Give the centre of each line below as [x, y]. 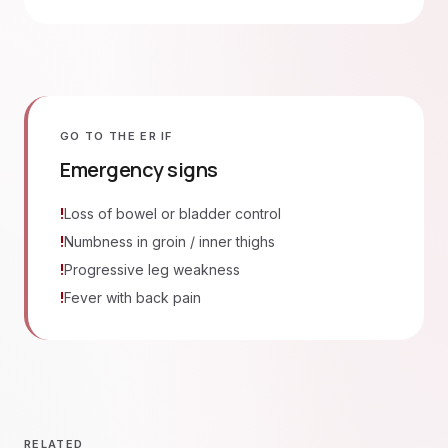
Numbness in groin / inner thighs [169, 241]
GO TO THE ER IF [116, 136]
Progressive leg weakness [152, 269]
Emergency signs [139, 169]
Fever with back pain [132, 297]
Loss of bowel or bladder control [172, 213]
